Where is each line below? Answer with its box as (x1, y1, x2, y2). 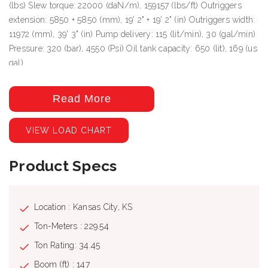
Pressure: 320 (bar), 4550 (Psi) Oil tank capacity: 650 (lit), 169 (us (9, 43, 257, 53)
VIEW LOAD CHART (26, 125, 112, 135)
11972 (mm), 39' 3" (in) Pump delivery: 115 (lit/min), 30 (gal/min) (9, 29, 256, 39)
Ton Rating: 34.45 (34, 240, 100, 250)
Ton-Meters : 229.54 (34, 221, 109, 231)
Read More (52, 92, 111, 105)
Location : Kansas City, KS (34, 202, 133, 212)
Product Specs (9, 156, 117, 175)
